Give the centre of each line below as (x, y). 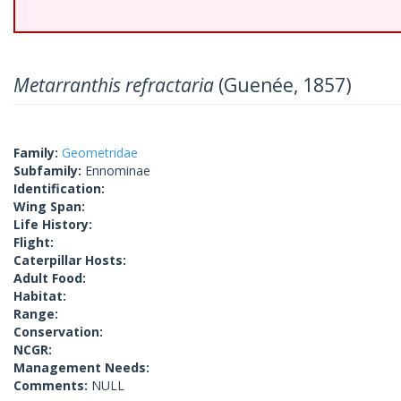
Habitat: (40, 296)
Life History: (53, 224)
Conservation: (58, 332)
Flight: (34, 242)
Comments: (52, 385)
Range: (36, 314)
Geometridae (100, 153)
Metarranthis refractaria (114, 85)
